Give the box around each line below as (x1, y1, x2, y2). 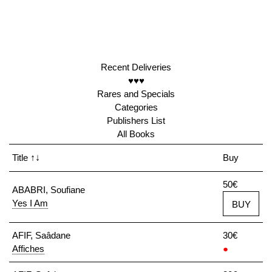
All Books (117, 129, 155, 139)
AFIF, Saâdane (12, 230, 70, 240)
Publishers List (107, 115, 165, 126)
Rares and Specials (97, 89, 175, 99)
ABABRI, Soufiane (12, 185, 85, 195)
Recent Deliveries (101, 62, 171, 72)
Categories (114, 102, 158, 112)
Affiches (12, 243, 44, 254)
